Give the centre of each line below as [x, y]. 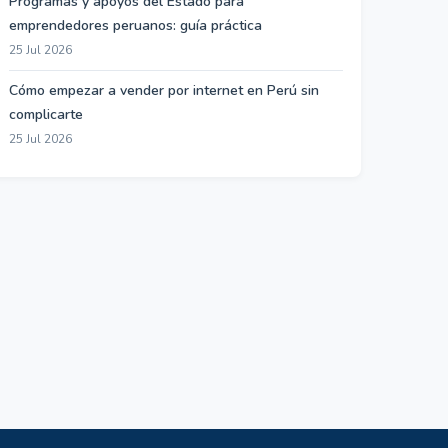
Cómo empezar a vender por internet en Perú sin [164, 90]
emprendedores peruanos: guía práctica [135, 25]
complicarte [46, 114]
